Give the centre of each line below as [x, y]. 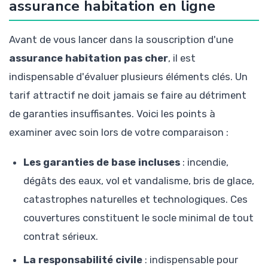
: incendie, [204, 162]
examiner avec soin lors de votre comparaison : [119, 132]
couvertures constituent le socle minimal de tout [138, 217]
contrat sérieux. [61, 236]
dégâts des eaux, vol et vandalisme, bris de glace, [139, 180]
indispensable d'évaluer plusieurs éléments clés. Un [128, 76]
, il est [182, 58]
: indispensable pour [190, 259]
